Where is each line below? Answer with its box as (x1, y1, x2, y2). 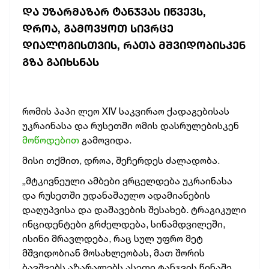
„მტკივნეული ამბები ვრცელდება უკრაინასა (22, 175, 232, 187)
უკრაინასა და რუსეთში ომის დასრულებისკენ (22, 119, 239, 131)
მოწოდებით (22, 134, 79, 146)
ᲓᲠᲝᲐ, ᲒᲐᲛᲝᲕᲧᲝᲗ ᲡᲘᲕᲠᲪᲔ (22, 22, 174, 35)
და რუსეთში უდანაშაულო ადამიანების (22, 189, 210, 201)
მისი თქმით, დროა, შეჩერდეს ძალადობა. (22, 154, 220, 166)
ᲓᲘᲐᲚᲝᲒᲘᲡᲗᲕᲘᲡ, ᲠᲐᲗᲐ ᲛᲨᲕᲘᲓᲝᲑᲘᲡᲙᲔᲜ (22, 38, 246, 52)
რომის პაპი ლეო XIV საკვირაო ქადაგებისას (22, 105, 229, 117)
